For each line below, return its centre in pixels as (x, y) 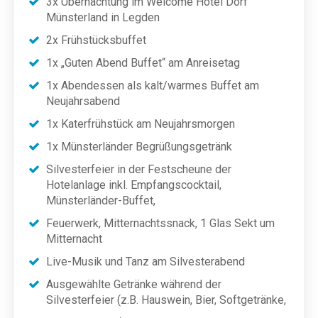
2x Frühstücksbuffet (96, 40)
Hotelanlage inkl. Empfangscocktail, (134, 185)
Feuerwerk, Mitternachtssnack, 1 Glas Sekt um (160, 223)
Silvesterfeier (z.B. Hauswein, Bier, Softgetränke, (166, 300)
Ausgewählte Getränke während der (134, 284)
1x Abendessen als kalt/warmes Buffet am (153, 86)
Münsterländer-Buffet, (101, 201)
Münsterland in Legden (103, 17)
